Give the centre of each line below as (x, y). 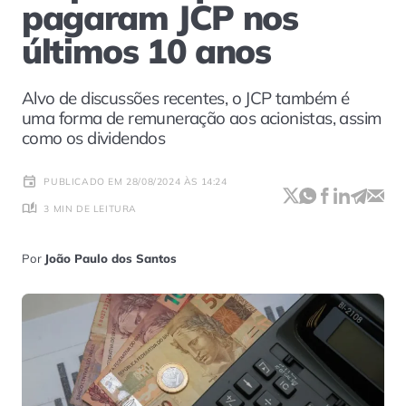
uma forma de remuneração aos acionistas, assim (202, 117)
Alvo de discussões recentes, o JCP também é (186, 97)
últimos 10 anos (146, 51)
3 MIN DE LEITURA (90, 208)
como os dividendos (94, 137)
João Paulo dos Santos (111, 259)
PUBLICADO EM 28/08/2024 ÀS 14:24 (135, 181)
